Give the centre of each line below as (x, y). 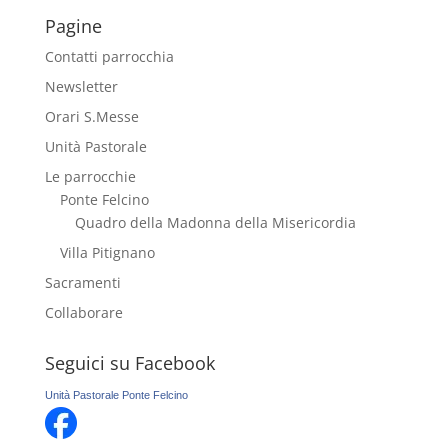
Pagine (73, 26)
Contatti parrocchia (109, 57)
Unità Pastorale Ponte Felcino (116, 395)
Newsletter (81, 87)
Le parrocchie (90, 177)
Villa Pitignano (107, 253)
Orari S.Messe (91, 117)
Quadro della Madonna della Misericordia (215, 223)
